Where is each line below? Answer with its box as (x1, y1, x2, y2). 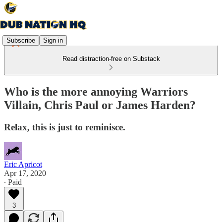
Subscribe (6, 36, 35, 44)
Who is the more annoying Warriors (4, 85, 188, 98)
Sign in (43, 36, 63, 44)
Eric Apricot (4, 160, 42, 168)
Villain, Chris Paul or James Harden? (4, 98, 196, 111)
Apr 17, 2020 (4, 168, 46, 177)
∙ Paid (4, 177, 22, 186)
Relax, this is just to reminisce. (4, 121, 125, 132)
